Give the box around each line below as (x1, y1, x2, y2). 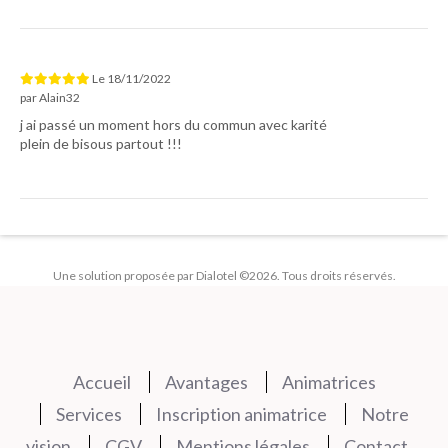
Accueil (72, 371, 131, 394)
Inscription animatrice (155, 403, 327, 426)
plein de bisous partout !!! (20, 135, 182, 153)
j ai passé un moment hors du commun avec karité (20, 116, 327, 134)
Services (55, 403, 122, 426)
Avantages (164, 371, 248, 394)
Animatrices (281, 371, 376, 394)
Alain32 (39, 90, 80, 106)
